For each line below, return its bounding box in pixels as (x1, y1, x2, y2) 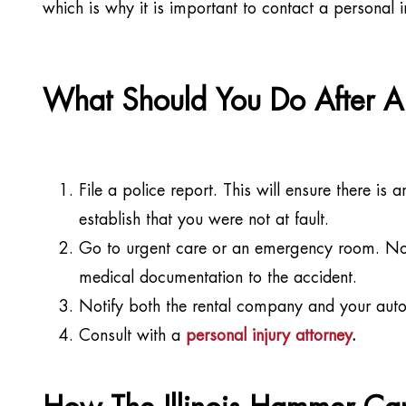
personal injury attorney (186, 326, 352, 345)
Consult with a (79, 326, 186, 345)
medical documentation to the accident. (79, 268, 357, 287)
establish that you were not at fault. (79, 210, 329, 229)
